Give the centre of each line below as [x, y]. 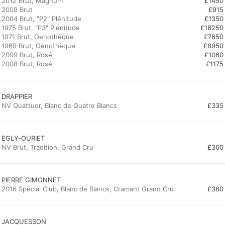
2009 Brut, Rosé [27, 55]
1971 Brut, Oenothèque [38, 37]
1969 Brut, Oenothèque [38, 46]
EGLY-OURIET [23, 138]
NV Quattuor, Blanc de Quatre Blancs [59, 105]
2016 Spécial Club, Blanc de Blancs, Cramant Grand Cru [88, 189]
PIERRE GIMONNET [31, 180]
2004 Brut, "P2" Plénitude [41, 19]
